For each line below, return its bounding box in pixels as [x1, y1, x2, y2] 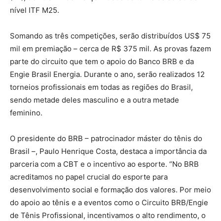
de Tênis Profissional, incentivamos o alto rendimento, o [10, 210, 206, 220]
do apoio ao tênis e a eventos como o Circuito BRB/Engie [10, 197, 208, 207]
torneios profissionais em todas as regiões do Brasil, [10, 82, 193, 92]
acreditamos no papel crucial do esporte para [10, 172, 168, 182]
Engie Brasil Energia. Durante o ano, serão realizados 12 [10, 69, 205, 79]
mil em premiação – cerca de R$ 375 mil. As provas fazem [10, 43, 211, 53]
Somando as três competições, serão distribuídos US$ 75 [10, 31, 211, 40]
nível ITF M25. [10, 5, 59, 15]
